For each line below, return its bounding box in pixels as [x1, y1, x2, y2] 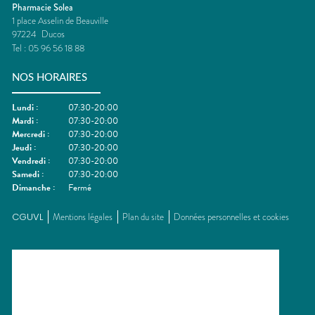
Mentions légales [53, 210, 112, 224]
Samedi [12, 167, 39, 181]
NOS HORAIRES [12, 72, 87, 84]
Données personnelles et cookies [174, 210, 289, 224]
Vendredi [12, 153, 46, 168]
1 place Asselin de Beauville [12, 14, 108, 28]
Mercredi [12, 127, 45, 141]
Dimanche [12, 180, 51, 195]
